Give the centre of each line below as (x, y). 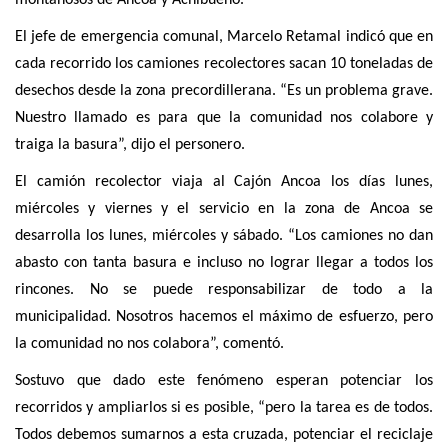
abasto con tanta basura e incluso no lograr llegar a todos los (224, 263)
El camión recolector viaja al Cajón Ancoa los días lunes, (224, 182)
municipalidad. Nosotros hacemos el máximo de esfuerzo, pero (224, 317)
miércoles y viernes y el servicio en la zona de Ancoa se (224, 209)
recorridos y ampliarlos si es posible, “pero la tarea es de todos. (224, 408)
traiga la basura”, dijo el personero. (130, 145)
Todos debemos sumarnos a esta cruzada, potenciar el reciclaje (224, 435)
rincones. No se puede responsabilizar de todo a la (224, 290)
